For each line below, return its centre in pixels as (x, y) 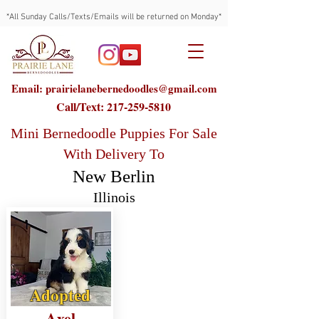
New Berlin (114, 176)
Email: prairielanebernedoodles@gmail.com (114, 88)
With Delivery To (114, 154)
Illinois (114, 197)
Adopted (60, 295)
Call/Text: (81, 106)
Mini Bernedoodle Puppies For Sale (114, 133)
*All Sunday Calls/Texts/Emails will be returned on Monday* (114, 17)
